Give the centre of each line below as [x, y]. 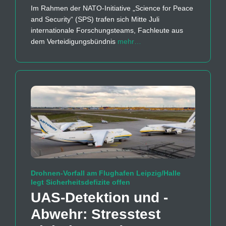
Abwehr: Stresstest [96, 214]
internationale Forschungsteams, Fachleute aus [107, 30]
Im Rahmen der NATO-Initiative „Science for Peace [112, 8]
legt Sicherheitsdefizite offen [80, 182]
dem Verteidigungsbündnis [74, 41]
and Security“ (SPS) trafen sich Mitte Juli [95, 19]
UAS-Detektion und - [99, 198]
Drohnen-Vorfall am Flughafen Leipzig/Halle [106, 173]
